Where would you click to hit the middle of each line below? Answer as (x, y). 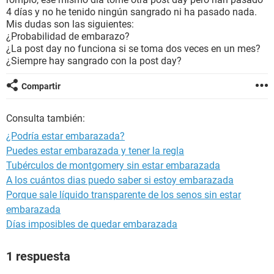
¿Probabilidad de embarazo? (68, 36)
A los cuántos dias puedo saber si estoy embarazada (120, 180)
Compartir (41, 86)
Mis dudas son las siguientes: (70, 24)
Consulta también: (46, 118)
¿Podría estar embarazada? (65, 136)
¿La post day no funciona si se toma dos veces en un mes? (133, 49)
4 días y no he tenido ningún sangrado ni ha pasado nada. (131, 12)
